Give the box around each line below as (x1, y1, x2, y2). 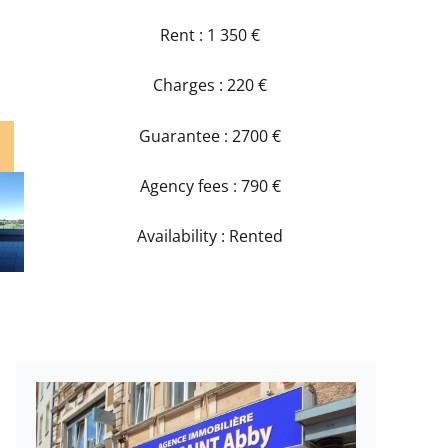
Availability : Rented (137, 225, 283, 248)
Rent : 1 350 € (160, 24, 260, 47)
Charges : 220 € (153, 74, 267, 97)
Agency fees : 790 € (139, 175, 281, 198)
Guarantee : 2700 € (139, 124, 281, 147)
